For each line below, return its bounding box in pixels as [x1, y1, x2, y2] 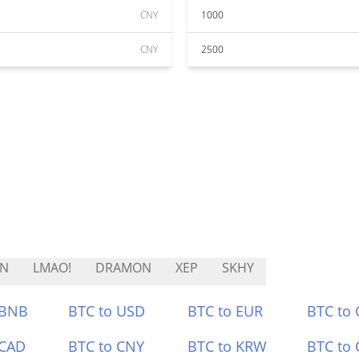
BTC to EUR [188, 301, 263, 321]
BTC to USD [68, 301, 146, 321]
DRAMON [95, 259, 151, 276]
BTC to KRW [188, 337, 267, 356]
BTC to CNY [68, 337, 145, 356]
